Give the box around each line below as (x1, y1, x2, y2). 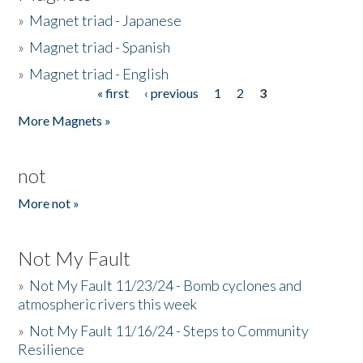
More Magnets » (18, 113, 112, 128)
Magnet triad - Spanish (29, 38, 171, 56)
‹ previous (143, 85, 199, 100)
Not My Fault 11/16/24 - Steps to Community (29, 322, 310, 340)
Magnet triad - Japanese (29, 11, 182, 29)
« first (96, 85, 129, 100)
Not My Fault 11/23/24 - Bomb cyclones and (29, 276, 302, 294)
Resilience (18, 340, 85, 358)
